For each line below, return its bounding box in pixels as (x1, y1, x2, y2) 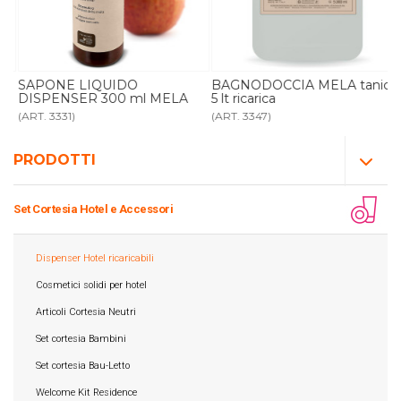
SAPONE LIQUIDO (14, 76, 134, 93)
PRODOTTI (13, 150, 96, 168)
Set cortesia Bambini (36, 333, 126, 345)
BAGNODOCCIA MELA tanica (208, 76, 395, 93)
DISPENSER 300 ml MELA (14, 90, 184, 107)
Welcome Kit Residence (36, 387, 137, 398)
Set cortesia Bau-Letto (36, 360, 130, 371)
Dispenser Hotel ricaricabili (36, 252, 154, 264)
